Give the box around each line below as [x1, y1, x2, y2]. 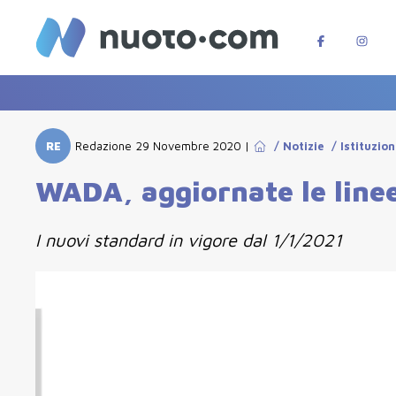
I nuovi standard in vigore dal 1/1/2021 [35, 230, 342, 250]
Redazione [75, 139, 132, 153]
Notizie [283, 139, 325, 153]
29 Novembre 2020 [136, 139, 241, 153]
